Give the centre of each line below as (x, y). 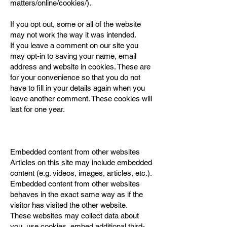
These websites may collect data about (74, 216)
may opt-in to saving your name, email (73, 56)
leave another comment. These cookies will (81, 99)
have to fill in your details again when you (78, 88)
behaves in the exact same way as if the (77, 194)
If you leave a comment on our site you (74, 45)
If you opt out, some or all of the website (75, 24)
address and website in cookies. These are (80, 67)
